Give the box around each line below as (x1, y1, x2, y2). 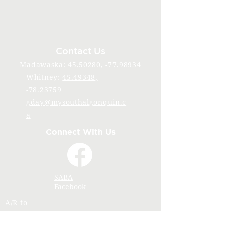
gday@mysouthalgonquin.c (26, 97, 127, 107)
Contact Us (55, 46, 105, 56)
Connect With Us (45, 127, 116, 136)
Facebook (54, 182, 86, 191)
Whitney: (26, 72, 63, 82)
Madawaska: (20, 60, 68, 69)
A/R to (5, 198, 28, 207)
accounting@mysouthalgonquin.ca (5, 210, 132, 220)
